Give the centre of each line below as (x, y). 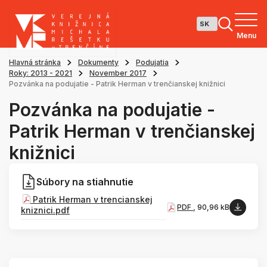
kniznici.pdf (45, 210)
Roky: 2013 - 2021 (41, 73)
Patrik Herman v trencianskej (91, 199)
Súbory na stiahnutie (85, 182)
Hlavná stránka (35, 62)
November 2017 (118, 73)
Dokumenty (98, 62)
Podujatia (152, 62)
